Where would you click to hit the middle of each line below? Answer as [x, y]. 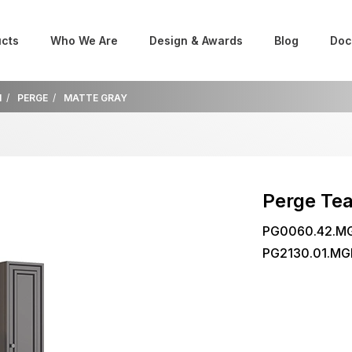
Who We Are [84, 40]
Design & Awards [196, 40]
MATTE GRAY [95, 98]
